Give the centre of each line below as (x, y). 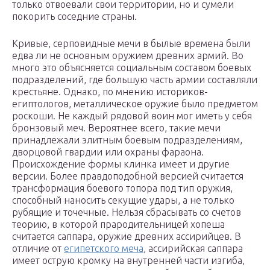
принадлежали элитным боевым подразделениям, (127, 140)
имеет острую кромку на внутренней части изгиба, (128, 261)
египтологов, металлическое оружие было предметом (135, 104)
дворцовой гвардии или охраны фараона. (108, 152)
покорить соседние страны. (74, 17)
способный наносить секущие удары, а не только (123, 200)
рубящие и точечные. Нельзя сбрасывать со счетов (127, 212)
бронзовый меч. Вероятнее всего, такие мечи (116, 128)
